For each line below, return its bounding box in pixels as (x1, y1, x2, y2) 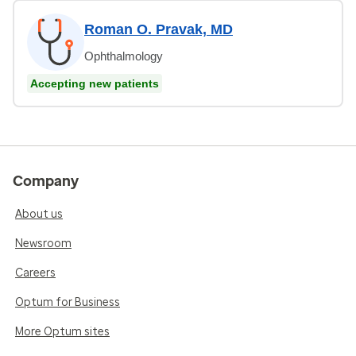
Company (13, 172, 79, 190)
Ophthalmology (84, 48, 163, 63)
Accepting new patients (30, 76, 159, 90)
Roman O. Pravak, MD (84, 21, 233, 37)
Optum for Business (15, 295, 120, 309)
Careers (15, 265, 56, 280)
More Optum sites (15, 324, 110, 339)
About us (15, 207, 63, 221)
